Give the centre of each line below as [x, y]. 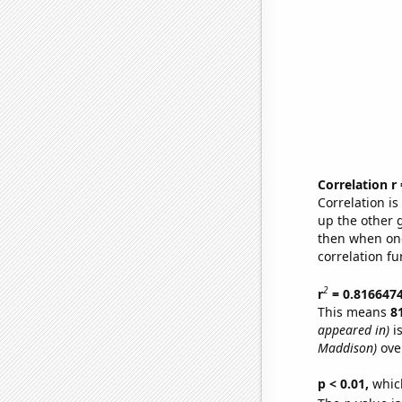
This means [354, 311]
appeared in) [353, 329]
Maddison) [347, 347]
